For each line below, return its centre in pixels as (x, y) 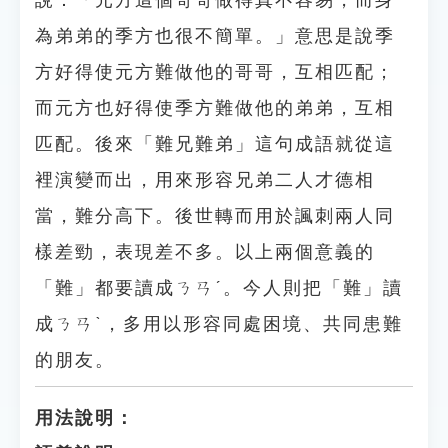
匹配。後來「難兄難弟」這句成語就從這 (215, 144)
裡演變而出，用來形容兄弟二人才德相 (205, 180)
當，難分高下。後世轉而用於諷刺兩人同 (215, 216)
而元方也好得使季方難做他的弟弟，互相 (215, 108)
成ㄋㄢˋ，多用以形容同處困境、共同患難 (219, 324)
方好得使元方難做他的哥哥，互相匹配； (215, 72)
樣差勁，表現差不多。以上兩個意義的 (205, 252)
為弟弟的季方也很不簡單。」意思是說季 (215, 36)
